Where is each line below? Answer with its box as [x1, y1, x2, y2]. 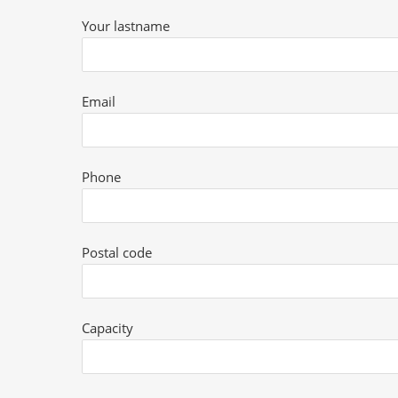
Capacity [82, 319, 134, 337]
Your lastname [82, 17, 171, 35]
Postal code [82, 243, 153, 261]
